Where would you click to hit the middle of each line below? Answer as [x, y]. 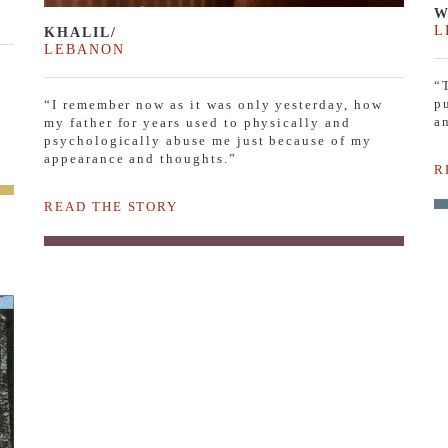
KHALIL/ [80, 31]
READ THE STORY [111, 206]
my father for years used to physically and [197, 122]
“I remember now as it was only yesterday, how [213, 104]
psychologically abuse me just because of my [208, 140]
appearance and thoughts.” [140, 158]
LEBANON [84, 48]
